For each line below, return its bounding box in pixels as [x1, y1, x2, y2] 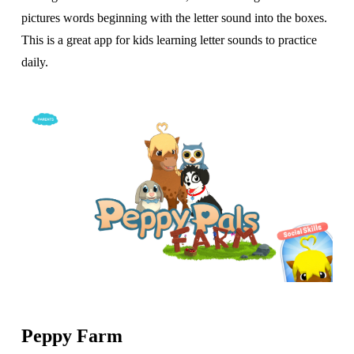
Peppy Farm [21, 325, 122, 346]
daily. [21, 55, 48, 70]
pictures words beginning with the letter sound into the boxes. [21, 11, 327, 25]
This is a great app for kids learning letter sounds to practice [21, 33, 317, 47]
